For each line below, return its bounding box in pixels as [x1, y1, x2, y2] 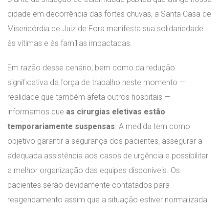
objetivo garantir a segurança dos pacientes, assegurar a [7, 136, 202, 146]
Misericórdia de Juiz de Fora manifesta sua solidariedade [7, 24, 203, 33]
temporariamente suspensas [7, 122, 115, 131]
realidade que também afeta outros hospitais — [7, 92, 170, 102]
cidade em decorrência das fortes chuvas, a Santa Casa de [7, 9, 211, 19]
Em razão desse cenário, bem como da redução [7, 63, 175, 72]
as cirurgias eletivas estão [66, 107, 165, 116]
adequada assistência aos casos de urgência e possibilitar [7, 151, 208, 160]
